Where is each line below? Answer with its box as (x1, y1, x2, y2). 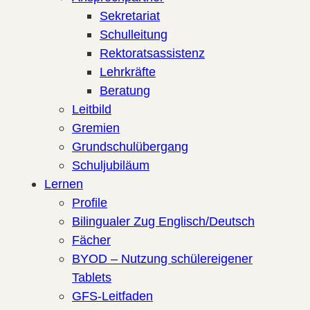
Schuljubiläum (72, 157, 149, 172)
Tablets (72, 269, 111, 284)
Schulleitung (100, 26, 167, 42)
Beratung (100, 82, 150, 98)
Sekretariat (100, 8, 160, 23)
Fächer (72, 232, 111, 247)
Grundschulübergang (72, 138, 188, 154)
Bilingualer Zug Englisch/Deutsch (72, 213, 255, 228)
